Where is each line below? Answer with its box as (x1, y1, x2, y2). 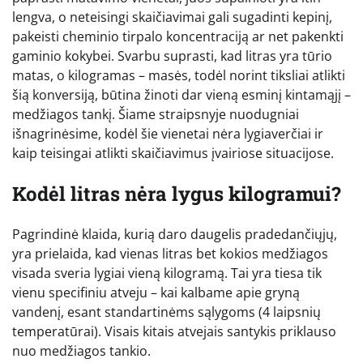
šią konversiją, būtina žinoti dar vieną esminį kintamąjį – (12, 85, 351, 104)
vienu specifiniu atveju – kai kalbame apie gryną (12, 283, 300, 301)
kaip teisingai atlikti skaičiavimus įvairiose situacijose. (12, 143, 334, 162)
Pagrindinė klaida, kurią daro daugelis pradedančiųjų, (12, 224, 337, 243)
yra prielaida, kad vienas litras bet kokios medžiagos (12, 244, 328, 263)
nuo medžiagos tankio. (12, 341, 151, 360)
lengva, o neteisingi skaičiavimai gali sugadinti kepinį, (12, 7, 332, 26)
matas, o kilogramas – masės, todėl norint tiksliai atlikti (12, 66, 345, 84)
